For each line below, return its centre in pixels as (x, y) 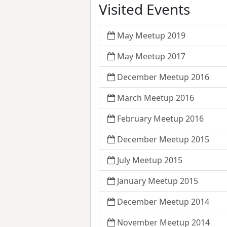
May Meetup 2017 (151, 56)
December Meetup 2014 (163, 202)
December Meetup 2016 (163, 77)
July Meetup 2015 (150, 160)
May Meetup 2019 (151, 36)
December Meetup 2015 (163, 140)
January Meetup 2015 (158, 181)
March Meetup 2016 (156, 98)
